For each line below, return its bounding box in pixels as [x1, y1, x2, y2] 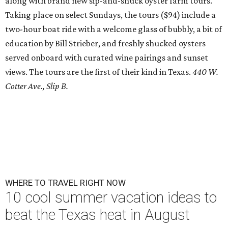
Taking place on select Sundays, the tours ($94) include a [5, 9, 216, 20]
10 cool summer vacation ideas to [5, 188, 217, 206]
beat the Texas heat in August [5, 206, 190, 223]
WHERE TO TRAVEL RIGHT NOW [5, 177, 126, 188]
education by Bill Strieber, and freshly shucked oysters [5, 38, 206, 48]
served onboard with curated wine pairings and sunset [5, 52, 208, 63]
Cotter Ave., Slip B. [5, 80, 68, 91]
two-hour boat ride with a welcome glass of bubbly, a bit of [5, 23, 222, 34]
